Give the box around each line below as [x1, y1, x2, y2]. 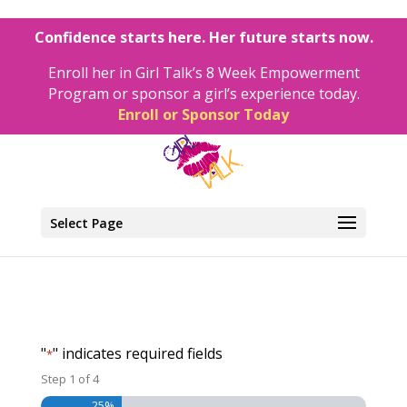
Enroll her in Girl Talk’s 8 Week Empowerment [47, 63, 360, 83]
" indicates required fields [52, 343, 223, 363]
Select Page [49, 214, 123, 232]
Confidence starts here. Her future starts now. [34, 27, 373, 47]
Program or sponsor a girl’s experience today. [47, 84, 360, 104]
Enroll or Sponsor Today [118, 104, 289, 124]
